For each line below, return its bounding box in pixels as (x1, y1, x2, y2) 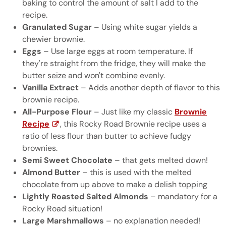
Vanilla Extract (22, 82, 79, 93)
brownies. (22, 143, 58, 153)
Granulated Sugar (22, 22, 92, 32)
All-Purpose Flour (22, 106, 92, 117)
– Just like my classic (92, 106, 175, 117)
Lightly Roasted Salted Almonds (22, 191, 148, 202)
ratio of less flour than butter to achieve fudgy (22, 131, 191, 141)
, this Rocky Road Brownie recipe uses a (60, 119, 206, 129)
